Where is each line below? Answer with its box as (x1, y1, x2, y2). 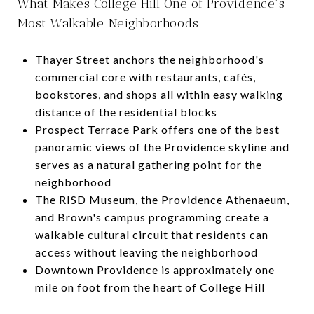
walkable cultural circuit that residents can (34, 227, 268, 241)
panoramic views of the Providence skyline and (34, 139, 289, 153)
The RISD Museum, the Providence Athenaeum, (34, 192, 289, 206)
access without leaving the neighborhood (34, 245, 258, 259)
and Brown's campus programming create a (34, 210, 269, 224)
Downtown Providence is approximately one (34, 262, 275, 276)
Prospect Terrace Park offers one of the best (34, 122, 280, 136)
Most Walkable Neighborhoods (18, 15, 199, 31)
